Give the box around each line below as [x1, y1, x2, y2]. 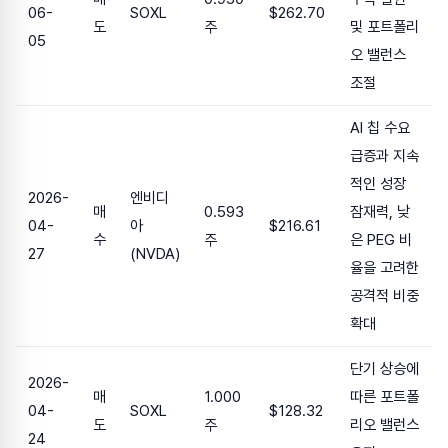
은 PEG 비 [350, 231, 412, 250]
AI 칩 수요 [350, 119, 410, 138]
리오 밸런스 [350, 416, 419, 435]
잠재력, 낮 [350, 203, 410, 222]
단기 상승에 [350, 360, 419, 379]
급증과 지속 [350, 147, 419, 166]
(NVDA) [130, 245, 180, 264]
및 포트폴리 [350, 18, 419, 37]
